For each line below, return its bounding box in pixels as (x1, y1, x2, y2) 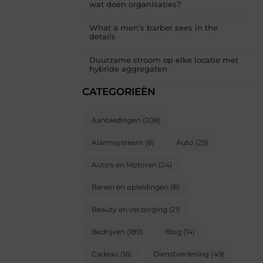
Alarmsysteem (92, 137, 143, 147)
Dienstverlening (153, 249, 209, 258)
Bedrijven (92, 227, 125, 236)
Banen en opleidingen (92, 182, 168, 191)
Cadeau (92, 249, 119, 258)
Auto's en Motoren (92, 160, 157, 169)
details (89, 31, 116, 41)
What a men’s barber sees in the (89, 22, 218, 32)
